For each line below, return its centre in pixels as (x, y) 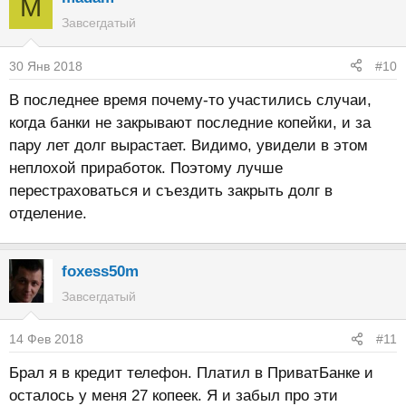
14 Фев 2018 (46, 339)
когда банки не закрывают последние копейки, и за (190, 122)
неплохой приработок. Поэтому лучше (146, 168)
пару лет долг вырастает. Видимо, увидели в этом (188, 145)
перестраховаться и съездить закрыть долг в (171, 190)
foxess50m (100, 271)
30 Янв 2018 (46, 66)
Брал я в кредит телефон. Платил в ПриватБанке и (191, 373)
